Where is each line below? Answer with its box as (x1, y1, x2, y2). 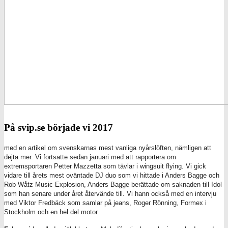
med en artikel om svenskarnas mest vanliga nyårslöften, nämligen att (4, 144, 211, 152)
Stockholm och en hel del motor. (4, 208, 99, 216)
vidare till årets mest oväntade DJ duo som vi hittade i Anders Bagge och (4, 171, 219, 179)
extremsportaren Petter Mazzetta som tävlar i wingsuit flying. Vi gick (4, 162, 206, 170)
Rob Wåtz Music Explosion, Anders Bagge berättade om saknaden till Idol (4, 180, 222, 188)
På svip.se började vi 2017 (4, 122, 113, 133)
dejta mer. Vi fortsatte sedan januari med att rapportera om (4, 153, 176, 161)
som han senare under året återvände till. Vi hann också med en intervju (4, 189, 216, 197)
